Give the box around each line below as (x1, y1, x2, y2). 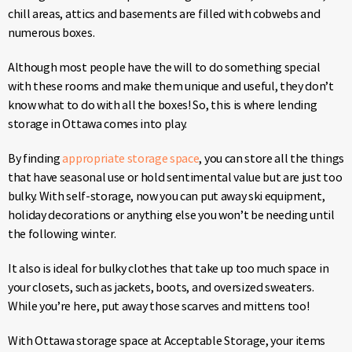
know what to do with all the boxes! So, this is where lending (8, 96, 317, 112)
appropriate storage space (62, 149, 200, 166)
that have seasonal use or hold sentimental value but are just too (8, 168, 343, 185)
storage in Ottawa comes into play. (8, 115, 188, 131)
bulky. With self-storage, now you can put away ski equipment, (8, 187, 325, 203)
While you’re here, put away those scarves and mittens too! (8, 297, 310, 313)
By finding (8, 149, 63, 166)
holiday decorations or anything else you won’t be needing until (8, 206, 335, 222)
